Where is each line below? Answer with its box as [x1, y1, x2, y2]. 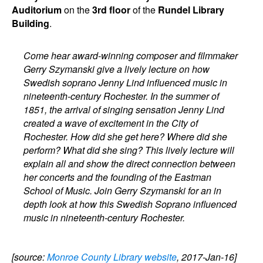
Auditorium [12, 3, 62, 16]
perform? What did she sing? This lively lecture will [23, 143, 235, 157]
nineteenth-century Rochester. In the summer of [23, 89, 220, 103]
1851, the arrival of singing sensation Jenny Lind [23, 103, 225, 116]
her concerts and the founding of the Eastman [23, 170, 212, 184]
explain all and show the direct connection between [23, 157, 236, 170]
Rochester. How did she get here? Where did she [23, 130, 228, 143]
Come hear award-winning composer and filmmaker [23, 49, 238, 62]
